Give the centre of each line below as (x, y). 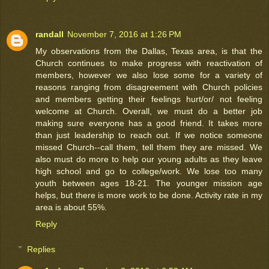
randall (50, 35)
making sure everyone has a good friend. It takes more (149, 123)
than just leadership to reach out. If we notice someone (149, 135)
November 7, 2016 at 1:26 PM (124, 35)
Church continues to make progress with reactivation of (149, 63)
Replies (41, 249)
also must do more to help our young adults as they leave (149, 159)
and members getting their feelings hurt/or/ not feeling (149, 99)
